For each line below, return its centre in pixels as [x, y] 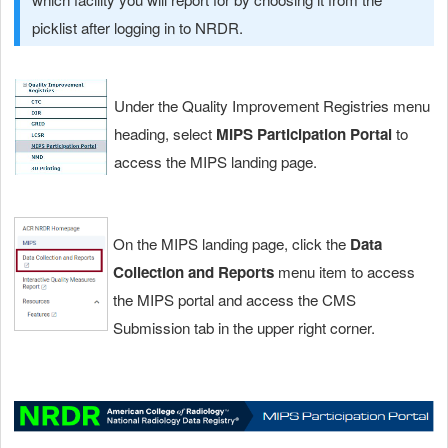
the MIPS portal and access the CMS [234, 299]
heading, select [165, 133]
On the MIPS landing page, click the [231, 243]
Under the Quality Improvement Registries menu [272, 105]
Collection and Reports [195, 271]
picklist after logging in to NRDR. [137, 27]
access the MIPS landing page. [215, 161]
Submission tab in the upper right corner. [244, 327]
